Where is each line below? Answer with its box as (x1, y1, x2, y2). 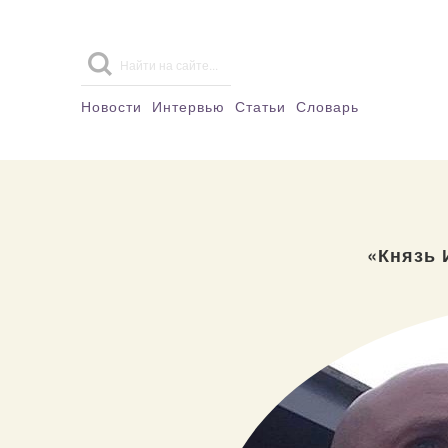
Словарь (296, 96, 359, 116)
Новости (81, 96, 142, 116)
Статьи (235, 96, 286, 116)
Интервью (152, 96, 225, 116)
